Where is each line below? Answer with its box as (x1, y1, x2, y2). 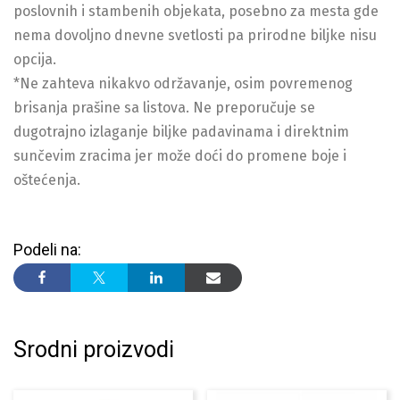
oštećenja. (13, 171, 80, 189)
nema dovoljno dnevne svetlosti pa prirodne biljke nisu (13, 27, 377, 45)
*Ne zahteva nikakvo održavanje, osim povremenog (13, 75, 353, 93)
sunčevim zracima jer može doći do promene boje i (13, 147, 346, 165)
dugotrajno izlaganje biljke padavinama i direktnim (13, 123, 349, 141)
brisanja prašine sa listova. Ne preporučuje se (13, 99, 315, 117)
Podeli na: (13, 240, 81, 260)
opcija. (13, 51, 56, 69)
